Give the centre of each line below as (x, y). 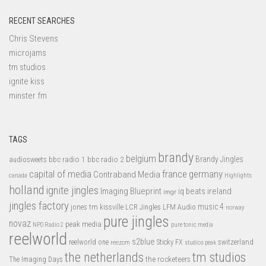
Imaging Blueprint (131, 191)
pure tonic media (192, 225)
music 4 (211, 207)
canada (18, 176)
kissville (112, 208)
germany (206, 174)
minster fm (28, 96)
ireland (219, 191)
